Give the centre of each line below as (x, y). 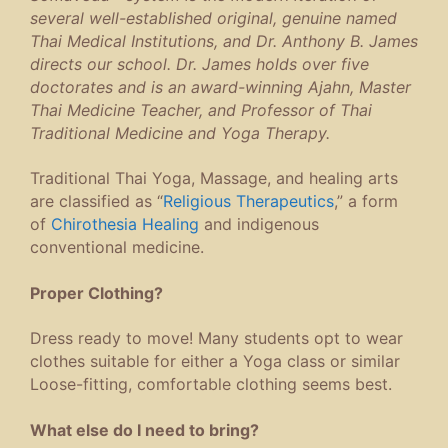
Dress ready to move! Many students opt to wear (216, 338)
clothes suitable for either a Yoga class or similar (215, 361)
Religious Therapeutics (248, 201)
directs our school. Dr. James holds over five (199, 64)
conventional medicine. (117, 247)
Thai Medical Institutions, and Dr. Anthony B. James (224, 41)
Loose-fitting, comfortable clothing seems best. (211, 384)
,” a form (366, 201)
